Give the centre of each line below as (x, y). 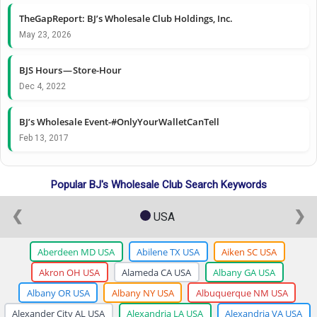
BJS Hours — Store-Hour (70, 70)
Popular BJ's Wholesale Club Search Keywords (158, 185)
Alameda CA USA (156, 272)
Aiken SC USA (249, 252)
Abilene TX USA (168, 252)
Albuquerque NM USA (242, 293)
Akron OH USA (69, 272)
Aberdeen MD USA (76, 252)
